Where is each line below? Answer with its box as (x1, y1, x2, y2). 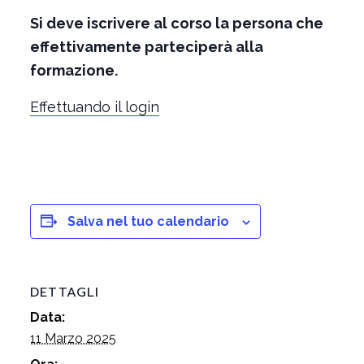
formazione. (29, 62, 118, 79)
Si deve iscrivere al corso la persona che (29, 15, 323, 32)
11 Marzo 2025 (29, 331, 116, 346)
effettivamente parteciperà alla (29, 38, 263, 55)
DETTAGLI (29, 283, 99, 302)
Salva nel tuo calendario (67, 214, 229, 229)
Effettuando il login (29, 98, 159, 115)
